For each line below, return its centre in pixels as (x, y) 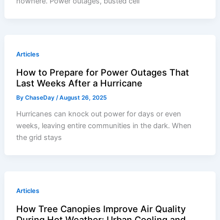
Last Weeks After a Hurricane (80, 83)
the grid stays (39, 137)
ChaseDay (41, 97)
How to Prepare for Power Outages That (103, 72)
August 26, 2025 (83, 97)
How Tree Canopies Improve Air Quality (101, 208)
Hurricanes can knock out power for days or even (99, 114)
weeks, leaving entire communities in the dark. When (104, 125)
